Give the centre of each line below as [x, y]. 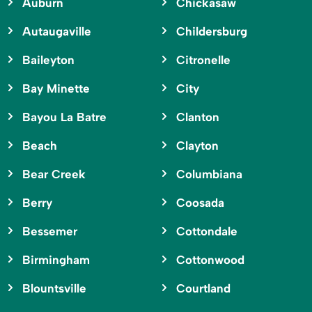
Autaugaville [57, 32]
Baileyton [48, 60]
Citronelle [203, 60]
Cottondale [206, 232]
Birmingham [56, 260]
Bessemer [50, 232]
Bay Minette [56, 89]
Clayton [197, 146]
